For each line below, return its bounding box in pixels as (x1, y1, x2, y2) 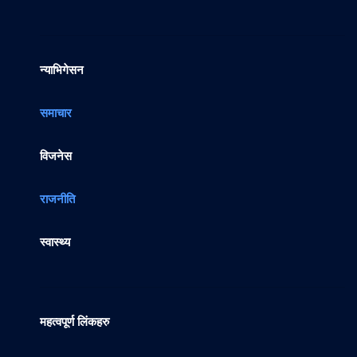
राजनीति (40, 193, 75, 206)
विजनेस (40, 150, 72, 163)
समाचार (40, 107, 72, 120)
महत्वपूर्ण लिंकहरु (40, 316, 109, 329)
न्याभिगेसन (40, 64, 84, 77)
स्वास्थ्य (40, 236, 70, 249)
